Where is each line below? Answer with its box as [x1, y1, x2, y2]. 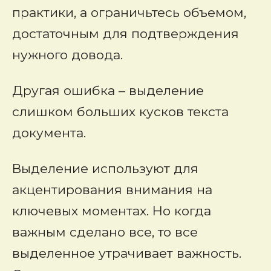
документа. [12, 125, 86, 140]
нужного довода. [12, 47, 123, 62]
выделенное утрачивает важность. [12, 246, 241, 261]
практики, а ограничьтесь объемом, [12, 5, 246, 20]
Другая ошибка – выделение [12, 83, 204, 98]
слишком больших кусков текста [12, 104, 229, 119]
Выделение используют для [12, 161, 198, 176]
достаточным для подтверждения [12, 26, 239, 41]
